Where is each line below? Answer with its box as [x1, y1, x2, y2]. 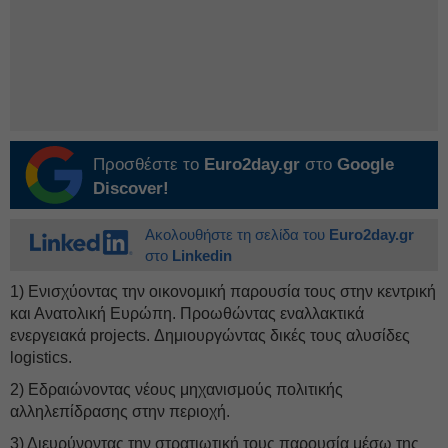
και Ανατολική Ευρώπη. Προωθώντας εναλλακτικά [10, 305, 364, 322]
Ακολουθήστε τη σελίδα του [145, 226, 329, 243]
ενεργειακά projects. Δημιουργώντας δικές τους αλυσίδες [10, 327, 410, 344]
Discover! [93, 179, 169, 198]
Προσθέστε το [93, 155, 204, 174]
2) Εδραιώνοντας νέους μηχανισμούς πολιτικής [10, 381, 343, 398]
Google [337, 155, 394, 174]
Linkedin [172, 247, 232, 264]
